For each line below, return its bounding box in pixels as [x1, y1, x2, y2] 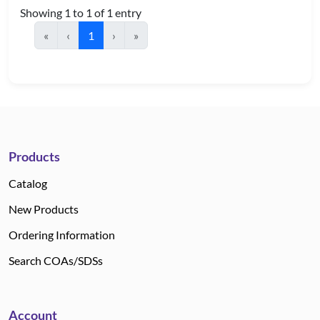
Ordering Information [9, 228, 115, 241]
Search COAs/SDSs [9, 254, 103, 267]
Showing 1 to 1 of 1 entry [20, 6, 141, 19]
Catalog [9, 176, 47, 190]
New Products [9, 202, 79, 216]
